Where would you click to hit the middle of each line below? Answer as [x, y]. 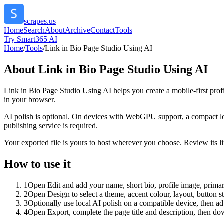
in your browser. [30, 99]
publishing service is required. [51, 125]
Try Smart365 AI [31, 39]
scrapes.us [40, 21]
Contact [103, 30]
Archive [78, 30]
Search [34, 30]
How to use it [37, 164]
